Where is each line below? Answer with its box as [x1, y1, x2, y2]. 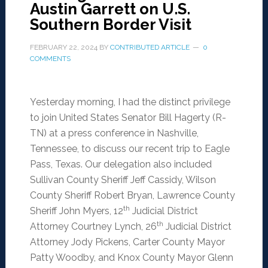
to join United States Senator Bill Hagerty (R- [29, 112, 226, 124]
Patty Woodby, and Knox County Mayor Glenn [29, 252, 233, 264]
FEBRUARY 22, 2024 [29, 43, 98, 52]
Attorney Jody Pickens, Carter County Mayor [29, 236, 225, 248]
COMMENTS [29, 54, 71, 63]
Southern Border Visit [29, 16, 191, 34]
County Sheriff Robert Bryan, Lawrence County [29, 190, 235, 202]
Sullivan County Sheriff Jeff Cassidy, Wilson [29, 174, 216, 186]
